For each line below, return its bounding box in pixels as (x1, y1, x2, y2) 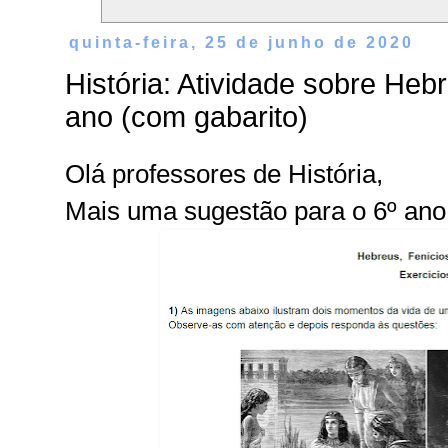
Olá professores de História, (65, 158, 384, 189)
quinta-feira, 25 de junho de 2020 (69, 32, 415, 51)
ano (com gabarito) (65, 101, 309, 134)
